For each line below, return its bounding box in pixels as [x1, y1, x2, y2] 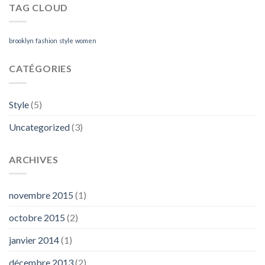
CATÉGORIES [9, 63, 72, 75]
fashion [35, 37, 57, 45]
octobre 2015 [9, 212, 65, 224]
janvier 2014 [9, 234, 59, 246]
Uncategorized [9, 121, 70, 132]
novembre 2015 [9, 189, 73, 201]
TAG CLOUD [9, 1, 69, 13]
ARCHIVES [9, 153, 59, 165]
